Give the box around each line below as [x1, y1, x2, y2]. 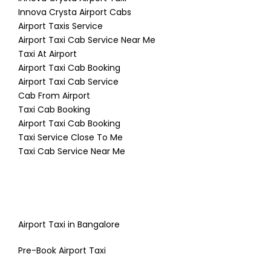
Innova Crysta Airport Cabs [18, 6, 131, 19]
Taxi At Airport [18, 48, 77, 60]
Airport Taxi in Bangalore [18, 218, 120, 231]
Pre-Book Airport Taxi [18, 244, 106, 257]
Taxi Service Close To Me [18, 131, 123, 144]
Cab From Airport [18, 90, 90, 102]
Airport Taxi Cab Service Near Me [18, 34, 155, 47]
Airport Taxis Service [18, 20, 103, 33]
